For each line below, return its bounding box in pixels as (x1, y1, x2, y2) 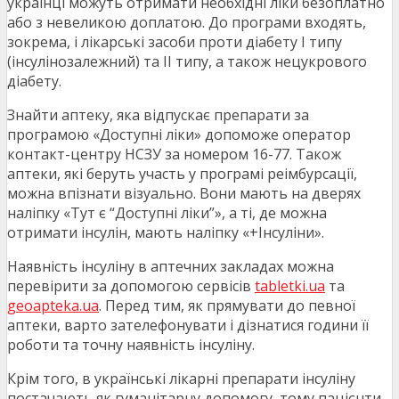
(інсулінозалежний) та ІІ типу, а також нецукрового (7, 52, 367, 72)
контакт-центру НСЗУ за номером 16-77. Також (7, 144, 341, 165)
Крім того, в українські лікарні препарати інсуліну (7, 369, 355, 389)
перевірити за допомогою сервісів (7, 276, 255, 297)
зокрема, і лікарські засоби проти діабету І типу (7, 32, 342, 53)
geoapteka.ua (7, 296, 99, 316)
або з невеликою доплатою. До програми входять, (7, 12, 366, 33)
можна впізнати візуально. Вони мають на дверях (7, 183, 361, 204)
